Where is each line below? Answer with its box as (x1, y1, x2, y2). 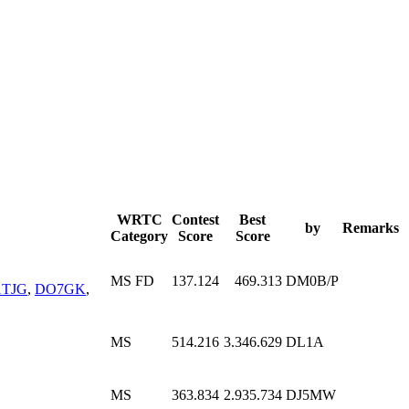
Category (110, 227, 168, 244)
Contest (172, 211, 219, 227)
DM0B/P (286, 272, 339, 288)
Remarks (342, 219, 399, 236)
